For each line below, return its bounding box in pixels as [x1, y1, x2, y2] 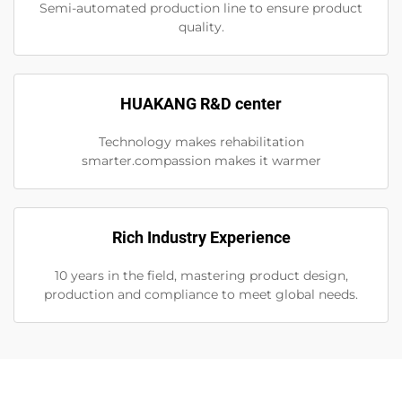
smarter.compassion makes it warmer [81, 152, 321, 169]
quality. [178, 18, 224, 35]
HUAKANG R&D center [120, 93, 282, 113]
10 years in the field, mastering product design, [54, 267, 348, 284]
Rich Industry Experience [111, 227, 291, 247]
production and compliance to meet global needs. [44, 285, 358, 302]
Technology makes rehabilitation [98, 133, 304, 150]
